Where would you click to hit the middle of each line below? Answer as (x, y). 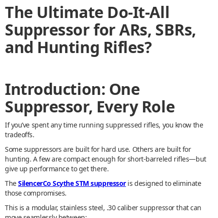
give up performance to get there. (57, 168)
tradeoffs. (20, 134)
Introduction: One (73, 89)
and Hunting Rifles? (78, 47)
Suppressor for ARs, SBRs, (100, 29)
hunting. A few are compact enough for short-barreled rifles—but (106, 159)
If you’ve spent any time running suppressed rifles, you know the (104, 125)
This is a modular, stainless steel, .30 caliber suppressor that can (103, 207)
